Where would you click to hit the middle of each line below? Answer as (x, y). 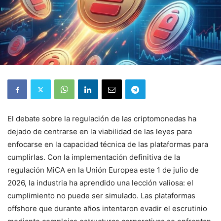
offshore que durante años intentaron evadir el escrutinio (107, 208)
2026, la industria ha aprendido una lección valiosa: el (100, 183)
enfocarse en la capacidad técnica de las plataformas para (108, 144)
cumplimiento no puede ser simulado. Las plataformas (101, 196)
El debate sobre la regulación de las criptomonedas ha (102, 119)
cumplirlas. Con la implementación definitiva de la (94, 157)
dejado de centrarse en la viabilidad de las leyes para (100, 131)
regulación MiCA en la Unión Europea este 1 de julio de (103, 170)
